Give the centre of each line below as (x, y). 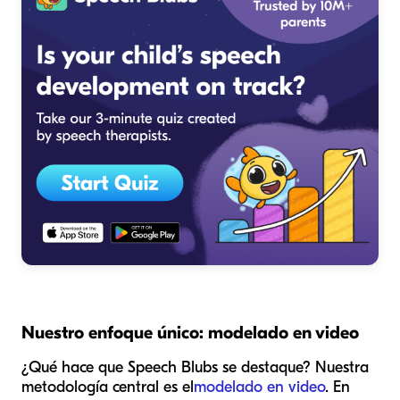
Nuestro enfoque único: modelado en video (190, 333)
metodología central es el (108, 387)
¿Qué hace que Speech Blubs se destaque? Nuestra (195, 368)
